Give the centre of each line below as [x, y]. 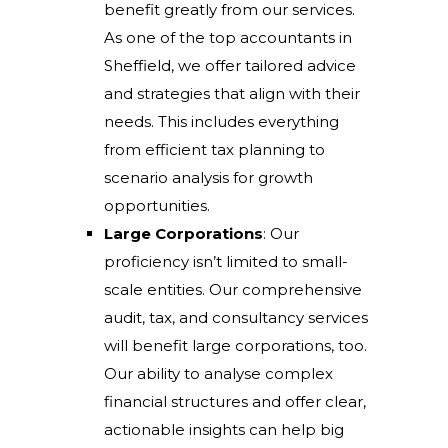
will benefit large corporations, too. [235, 345]
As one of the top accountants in [228, 37]
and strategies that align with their [232, 93]
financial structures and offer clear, [235, 401]
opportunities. [157, 205]
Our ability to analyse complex [218, 373]
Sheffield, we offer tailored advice [230, 65]
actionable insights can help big [224, 429]
